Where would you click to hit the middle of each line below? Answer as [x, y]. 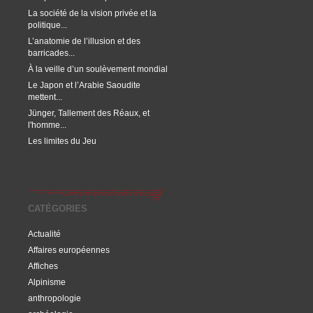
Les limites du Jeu [62, 141]
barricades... [51, 53]
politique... [48, 25]
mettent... [45, 97]
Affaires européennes [69, 250]
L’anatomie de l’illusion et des [84, 41]
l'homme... [47, 125]
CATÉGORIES [58, 209]
